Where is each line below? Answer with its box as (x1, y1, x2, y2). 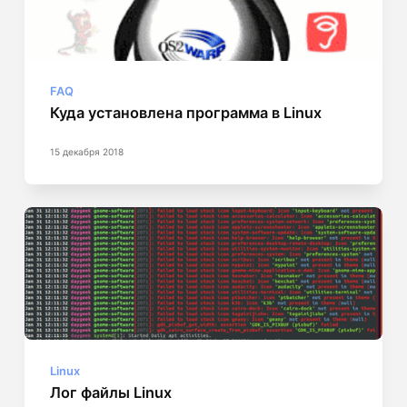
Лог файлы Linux (50, 382, 173, 402)
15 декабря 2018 (50, 145, 124, 157)
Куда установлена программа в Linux (50, 104, 323, 123)
